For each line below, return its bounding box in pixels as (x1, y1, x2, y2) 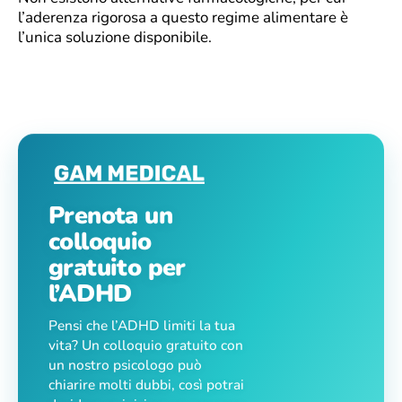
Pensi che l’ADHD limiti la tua (48, 315, 235, 335)
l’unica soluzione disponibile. (18, 26, 212, 48)
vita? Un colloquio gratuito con (48, 335, 243, 354)
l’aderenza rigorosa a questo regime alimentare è (18, 6, 348, 28)
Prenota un (48, 198, 173, 232)
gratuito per (48, 250, 186, 284)
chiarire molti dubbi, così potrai (48, 374, 244, 394)
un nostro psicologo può (48, 354, 202, 374)
